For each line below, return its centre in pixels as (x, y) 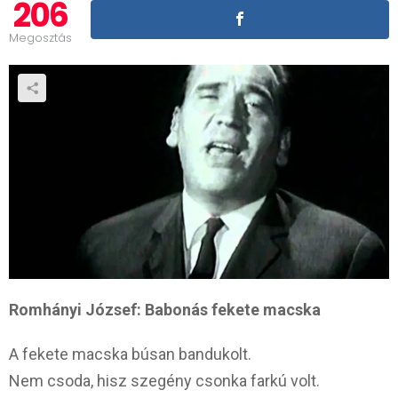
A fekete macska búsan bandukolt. (130, 354)
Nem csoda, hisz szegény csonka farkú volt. (164, 380)
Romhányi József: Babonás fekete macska (165, 309)
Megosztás (40, 38)
